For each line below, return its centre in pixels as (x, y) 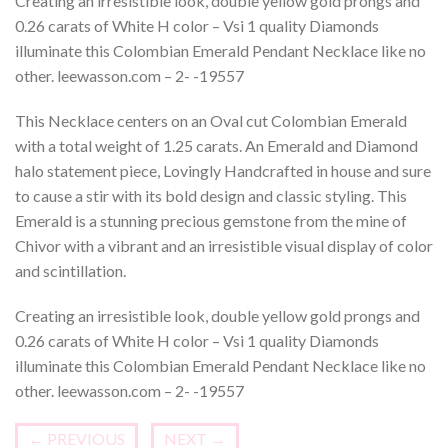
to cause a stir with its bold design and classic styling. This (211, 195)
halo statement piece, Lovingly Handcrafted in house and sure (223, 170)
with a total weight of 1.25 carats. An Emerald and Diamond (216, 145)
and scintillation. (70, 270)
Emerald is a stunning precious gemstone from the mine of (211, 220)
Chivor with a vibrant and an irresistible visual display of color (224, 245)
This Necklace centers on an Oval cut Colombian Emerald (211, 120)
